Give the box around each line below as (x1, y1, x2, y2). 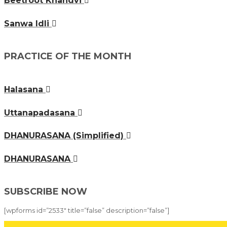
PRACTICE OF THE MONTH (4, 51, 131, 62)
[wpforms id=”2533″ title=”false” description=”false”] (4, 206, 169, 215)
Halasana (4, 84, 46, 94)
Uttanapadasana (4, 107, 78, 118)
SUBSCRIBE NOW (4, 186, 87, 198)
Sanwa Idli (4, 18, 52, 28)
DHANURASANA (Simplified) (4, 131, 126, 141)
